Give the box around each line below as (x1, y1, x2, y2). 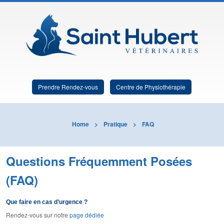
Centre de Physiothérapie (115, 82, 185, 91)
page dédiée (69, 210, 104, 219)
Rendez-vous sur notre (6, 210, 69, 219)
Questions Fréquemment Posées (6, 152, 192, 170)
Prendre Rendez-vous (37, 82, 98, 91)
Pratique (103, 119, 127, 129)
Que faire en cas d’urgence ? (6, 198, 87, 206)
